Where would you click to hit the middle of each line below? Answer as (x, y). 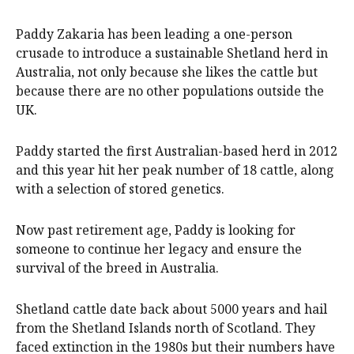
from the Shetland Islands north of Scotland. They (166, 328)
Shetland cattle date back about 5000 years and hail (171, 309)
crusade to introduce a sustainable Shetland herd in (172, 53)
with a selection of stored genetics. (120, 189)
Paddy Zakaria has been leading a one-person (154, 34)
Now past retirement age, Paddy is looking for (156, 230)
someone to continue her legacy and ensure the (159, 249)
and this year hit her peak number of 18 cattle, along (175, 170)
